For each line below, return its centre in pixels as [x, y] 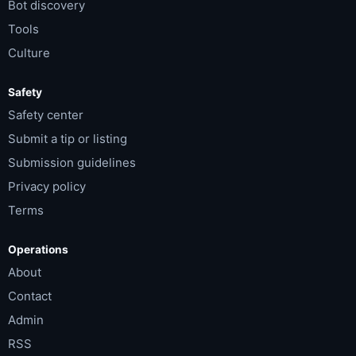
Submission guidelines [72, 163]
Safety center [46, 115]
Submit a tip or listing [68, 139]
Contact [30, 296]
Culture [29, 53]
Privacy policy [47, 186]
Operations [38, 250]
